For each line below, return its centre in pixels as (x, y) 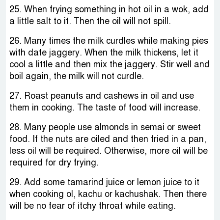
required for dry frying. (54, 163)
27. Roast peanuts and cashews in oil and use (102, 96)
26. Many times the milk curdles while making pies (109, 41)
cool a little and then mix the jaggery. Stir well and (110, 65)
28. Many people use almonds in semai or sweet (105, 127)
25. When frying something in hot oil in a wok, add (109, 10)
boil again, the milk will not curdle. (77, 76)
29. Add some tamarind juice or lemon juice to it (104, 182)
